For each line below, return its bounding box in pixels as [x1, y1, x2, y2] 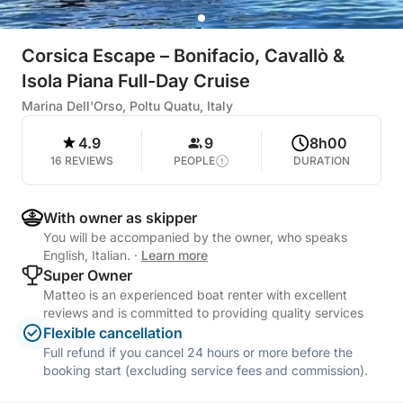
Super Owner [43, 266, 132, 284]
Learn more [141, 247, 208, 263]
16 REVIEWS [50, 154, 113, 167]
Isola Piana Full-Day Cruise [22, 70, 250, 92]
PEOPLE [174, 154, 215, 167]
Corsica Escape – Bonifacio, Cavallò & [22, 45, 345, 67]
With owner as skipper [43, 209, 197, 227]
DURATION [292, 154, 350, 167]
